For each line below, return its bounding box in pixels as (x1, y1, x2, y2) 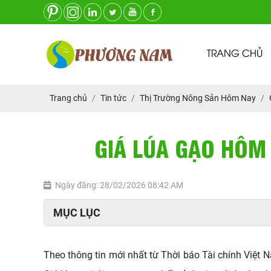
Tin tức (100, 93, 126, 103)
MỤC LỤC (53, 206, 100, 219)
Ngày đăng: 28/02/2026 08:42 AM (55, 180, 183, 190)
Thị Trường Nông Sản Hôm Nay (140, 93, 256, 103)
